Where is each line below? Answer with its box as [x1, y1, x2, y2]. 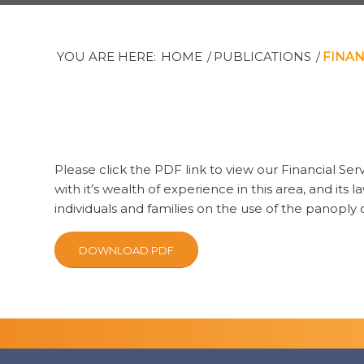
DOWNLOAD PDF [79, 243, 174, 257]
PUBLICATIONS [214, 49, 311, 64]
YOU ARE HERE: [57, 49, 156, 64]
